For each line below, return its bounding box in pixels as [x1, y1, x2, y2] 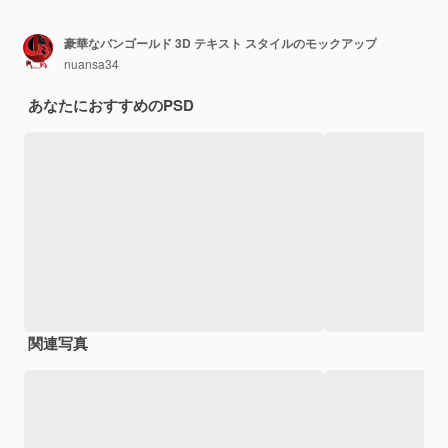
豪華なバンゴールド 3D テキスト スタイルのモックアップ [64, 34, 377, 53]
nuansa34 [64, 55, 119, 73]
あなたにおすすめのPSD [28, 93, 194, 116]
